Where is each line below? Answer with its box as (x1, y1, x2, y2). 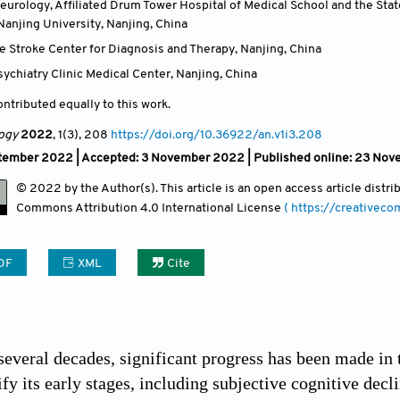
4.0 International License (140, 201, 284, 215)
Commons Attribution (16, 201, 140, 215)
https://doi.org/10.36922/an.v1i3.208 (111, 128, 322, 142)
